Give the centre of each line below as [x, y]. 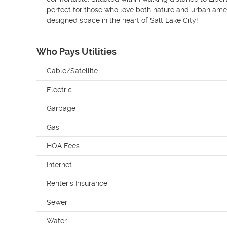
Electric [59, 90]
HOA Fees [63, 146]
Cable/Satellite [72, 71]
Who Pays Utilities [77, 51]
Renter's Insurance [77, 183]
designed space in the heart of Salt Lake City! [122, 20]
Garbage [61, 108]
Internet [59, 165]
